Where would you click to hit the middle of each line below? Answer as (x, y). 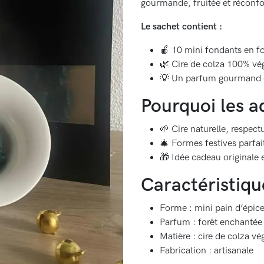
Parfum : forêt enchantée (211, 223)
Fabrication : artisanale (207, 251)
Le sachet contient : (181, 27)
